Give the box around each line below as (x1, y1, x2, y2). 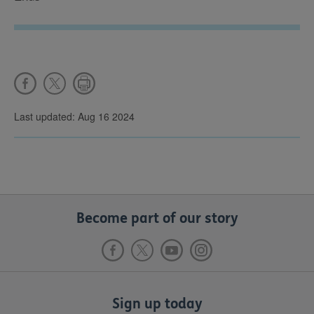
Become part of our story (76, 210, 238, 226)
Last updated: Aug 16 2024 (14, 109, 135, 123)
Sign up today (111, 296, 203, 312)
